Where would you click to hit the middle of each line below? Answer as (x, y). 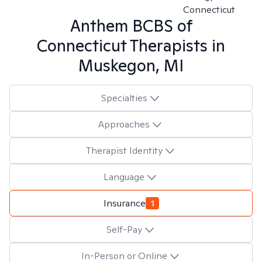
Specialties (124, 98)
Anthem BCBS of (131, 25)
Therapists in (176, 45)
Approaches (124, 124)
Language (124, 177)
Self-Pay (124, 229)
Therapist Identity (124, 150)
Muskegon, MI (131, 65)
